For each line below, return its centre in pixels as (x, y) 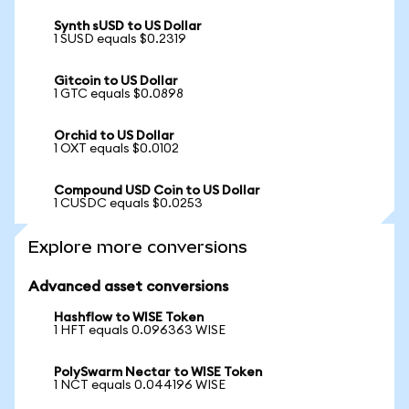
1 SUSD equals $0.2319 (120, 39)
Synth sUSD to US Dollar (128, 26)
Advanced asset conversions (128, 287)
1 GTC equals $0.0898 (119, 94)
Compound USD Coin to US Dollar (157, 191)
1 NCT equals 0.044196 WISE (140, 385)
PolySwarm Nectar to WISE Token (158, 372)
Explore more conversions (138, 247)
